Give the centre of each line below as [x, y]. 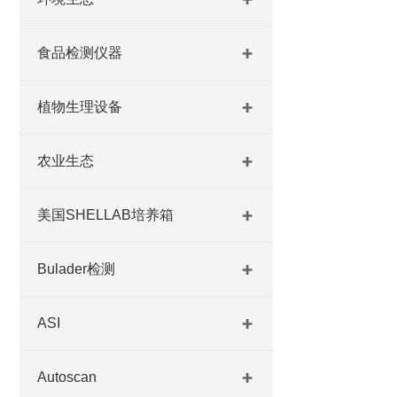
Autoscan [67, 377]
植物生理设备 [80, 107]
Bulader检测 [76, 269]
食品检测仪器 [80, 53]
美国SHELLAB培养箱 [105, 215]
